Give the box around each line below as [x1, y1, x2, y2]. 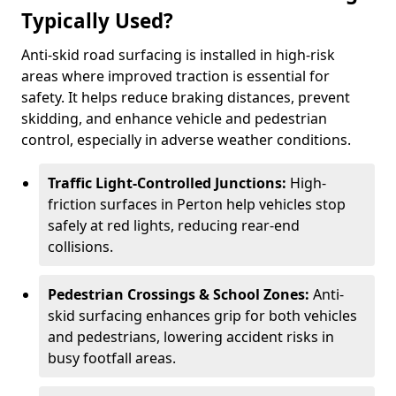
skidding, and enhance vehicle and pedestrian [21, 109, 327, 128]
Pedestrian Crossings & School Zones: [48, 285, 313, 304]
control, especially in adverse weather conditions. [21, 130, 351, 149]
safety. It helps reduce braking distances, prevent [21, 88, 350, 107]
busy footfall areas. [48, 348, 176, 368]
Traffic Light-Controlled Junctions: [48, 173, 290, 193]
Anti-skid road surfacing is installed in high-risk [21, 45, 335, 65]
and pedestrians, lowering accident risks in [48, 327, 334, 346]
